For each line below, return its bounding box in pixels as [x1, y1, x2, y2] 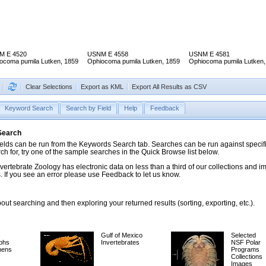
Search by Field [66, 104, 111, 112]
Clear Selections [26, 83, 72, 91]
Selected [231, 232, 256, 239]
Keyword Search [5, 104, 53, 112]
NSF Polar [231, 239, 261, 246]
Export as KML [81, 83, 123, 91]
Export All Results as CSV [132, 83, 207, 91]
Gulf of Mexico [101, 232, 142, 239]
